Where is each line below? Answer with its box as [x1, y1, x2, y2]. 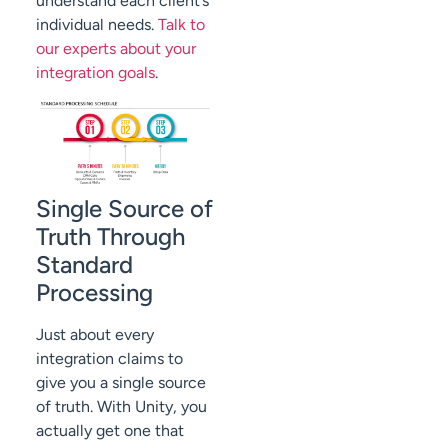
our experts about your [36, 38, 196, 58]
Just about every [36, 325, 154, 345]
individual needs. [36, 14, 158, 34]
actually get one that [36, 421, 184, 441]
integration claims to [36, 349, 183, 369]
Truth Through [36, 222, 185, 252]
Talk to [158, 14, 205, 34]
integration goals [36, 62, 155, 82]
